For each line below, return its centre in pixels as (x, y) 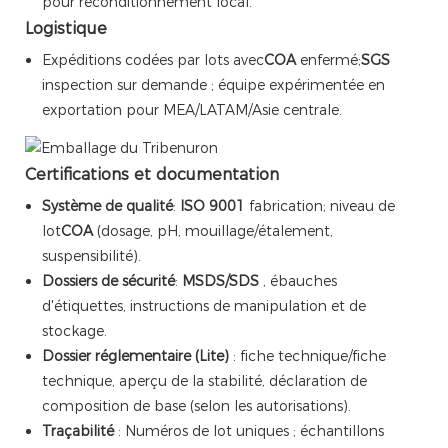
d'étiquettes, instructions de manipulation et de (203, 306)
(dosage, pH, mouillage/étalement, (212, 231)
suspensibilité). (91, 256)
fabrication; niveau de (319, 206)
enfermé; (328, 60)
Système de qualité (107, 206)
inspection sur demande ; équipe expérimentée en (213, 85)
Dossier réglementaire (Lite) (135, 356)
